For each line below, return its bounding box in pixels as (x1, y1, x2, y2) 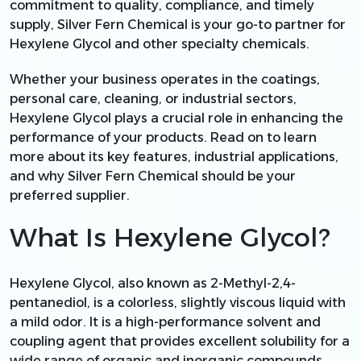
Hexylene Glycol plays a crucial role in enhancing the (10, 110, 343, 126)
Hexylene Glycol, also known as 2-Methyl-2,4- (10, 275, 296, 291)
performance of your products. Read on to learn (10, 129, 317, 145)
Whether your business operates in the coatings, (10, 71, 320, 87)
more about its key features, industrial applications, (10, 148, 338, 164)
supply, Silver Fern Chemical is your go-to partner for (10, 16, 346, 32)
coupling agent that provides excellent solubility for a (10, 333, 350, 349)
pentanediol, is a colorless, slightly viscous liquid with (10, 294, 346, 310)
